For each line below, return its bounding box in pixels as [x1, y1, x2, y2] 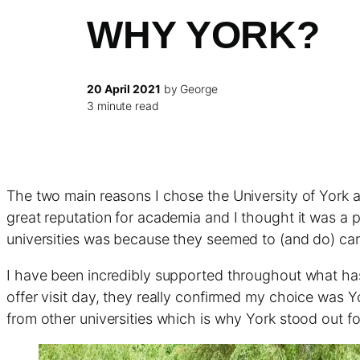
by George [160, 82, 218, 96]
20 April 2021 [87, 82, 161, 96]
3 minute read [87, 99, 159, 113]
